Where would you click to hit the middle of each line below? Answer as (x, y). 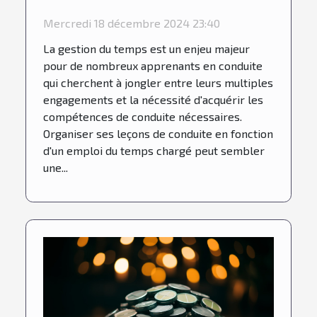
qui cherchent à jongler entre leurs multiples (158, 83)
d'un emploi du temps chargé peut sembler (154, 151)
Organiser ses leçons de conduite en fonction (158, 134)
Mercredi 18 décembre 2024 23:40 (132, 23)
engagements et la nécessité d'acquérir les (153, 100)
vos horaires (92, 16)
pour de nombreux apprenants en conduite (153, 66)
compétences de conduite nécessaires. (143, 117)
